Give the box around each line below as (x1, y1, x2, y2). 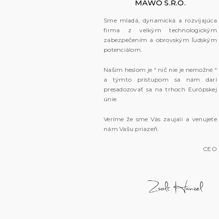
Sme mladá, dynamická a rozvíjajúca (104, 17, 217, 24)
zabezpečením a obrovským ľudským (104, 36, 217, 44)
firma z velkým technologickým (104, 26, 217, 34)
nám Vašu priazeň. (104, 125, 159, 133)
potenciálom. (104, 46, 142, 54)
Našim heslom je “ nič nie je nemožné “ (104, 66, 217, 74)
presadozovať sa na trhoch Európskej (104, 86, 217, 93)
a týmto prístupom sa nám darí (104, 76, 217, 84)
